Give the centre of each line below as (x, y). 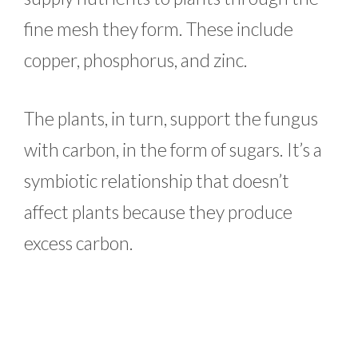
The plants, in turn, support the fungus (171, 119)
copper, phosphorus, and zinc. (137, 60)
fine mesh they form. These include (159, 28)
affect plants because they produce (158, 212)
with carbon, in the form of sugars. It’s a (173, 150)
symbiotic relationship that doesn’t (157, 181)
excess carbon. (80, 243)
